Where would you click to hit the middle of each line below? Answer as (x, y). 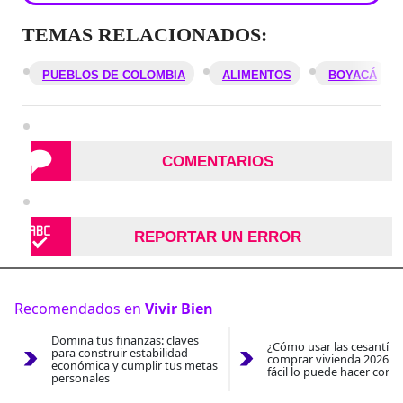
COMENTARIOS (218, 161)
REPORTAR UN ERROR (218, 236)
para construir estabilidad (119, 353)
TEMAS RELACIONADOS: (144, 35)
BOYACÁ (352, 76)
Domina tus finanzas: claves (125, 340)
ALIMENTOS (256, 76)
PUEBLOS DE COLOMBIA (113, 76)
